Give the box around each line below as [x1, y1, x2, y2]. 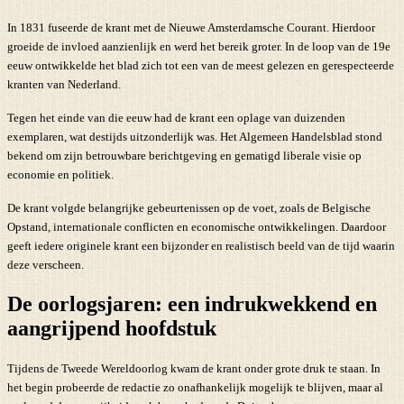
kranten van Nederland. [7, 78, 121, 92]
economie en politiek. [7, 168, 114, 182]
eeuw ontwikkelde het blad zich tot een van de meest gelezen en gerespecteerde [7, 59, 394, 73]
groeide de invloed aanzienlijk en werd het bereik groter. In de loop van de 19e [7, 40, 390, 54]
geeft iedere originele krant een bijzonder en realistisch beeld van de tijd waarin [7, 239, 395, 253]
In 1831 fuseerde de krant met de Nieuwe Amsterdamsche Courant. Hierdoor [7, 21, 375, 35]
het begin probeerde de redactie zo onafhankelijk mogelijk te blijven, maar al [7, 381, 383, 395]
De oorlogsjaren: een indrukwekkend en [7, 292, 377, 317]
